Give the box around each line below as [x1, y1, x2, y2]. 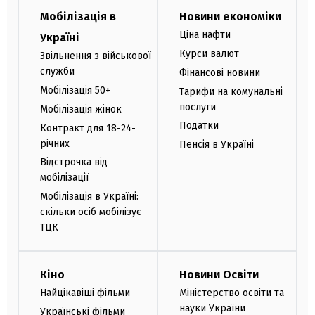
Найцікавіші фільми [40, 286, 130, 299]
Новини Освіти [179, 267, 259, 281]
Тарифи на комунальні [179, 85, 283, 98]
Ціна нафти [179, 29, 231, 41]
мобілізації [40, 172, 89, 184]
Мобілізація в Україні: [40, 191, 139, 203]
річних [40, 137, 70, 150]
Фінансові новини [179, 66, 260, 79]
